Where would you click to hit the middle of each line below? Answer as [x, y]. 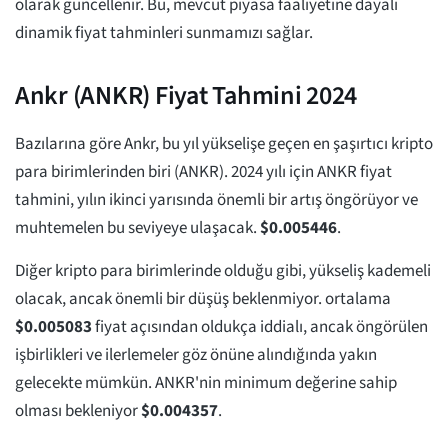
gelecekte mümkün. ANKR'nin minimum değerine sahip [206, 383]
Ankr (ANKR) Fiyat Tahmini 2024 [186, 96]
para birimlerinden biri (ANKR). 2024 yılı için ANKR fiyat [203, 172]
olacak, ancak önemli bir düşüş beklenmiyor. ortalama [203, 299]
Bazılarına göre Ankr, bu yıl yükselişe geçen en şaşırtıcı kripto [224, 144]
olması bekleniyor [78, 411]
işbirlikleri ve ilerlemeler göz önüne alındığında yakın [196, 355]
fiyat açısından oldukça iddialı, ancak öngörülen [260, 327]
